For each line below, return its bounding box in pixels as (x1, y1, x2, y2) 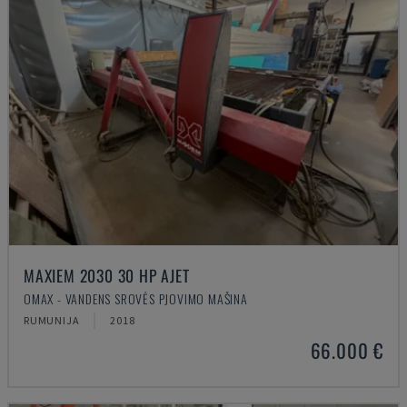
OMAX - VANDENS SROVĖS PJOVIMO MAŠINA (24, 289, 248, 308)
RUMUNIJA (24, 313, 80, 327)
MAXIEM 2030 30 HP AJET (24, 263, 190, 287)
